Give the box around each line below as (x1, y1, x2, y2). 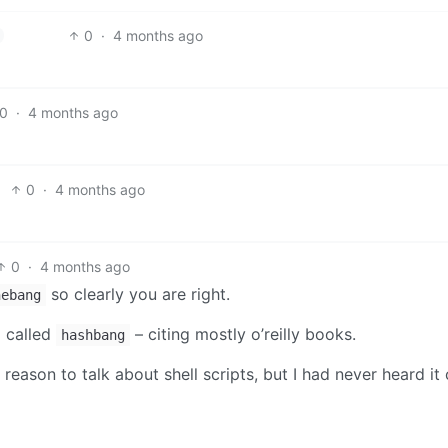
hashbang (61, 326, 125, 343)
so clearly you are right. (46, 283, 230, 304)
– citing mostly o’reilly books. (130, 323, 356, 344)
